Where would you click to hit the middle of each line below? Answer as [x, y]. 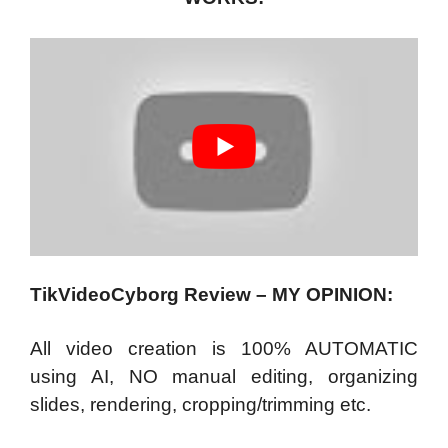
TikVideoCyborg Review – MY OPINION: [211, 295]
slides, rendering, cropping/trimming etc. [200, 404]
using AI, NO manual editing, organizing [224, 376]
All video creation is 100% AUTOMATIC [224, 348]
